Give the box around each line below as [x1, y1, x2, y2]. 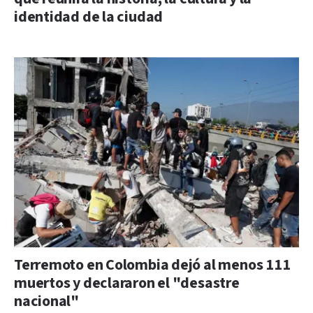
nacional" [14, 291, 80, 312]
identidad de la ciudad [14, 7, 163, 27]
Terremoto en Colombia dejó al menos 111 [14, 255, 291, 275]
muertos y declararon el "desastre [14, 273, 240, 293]
